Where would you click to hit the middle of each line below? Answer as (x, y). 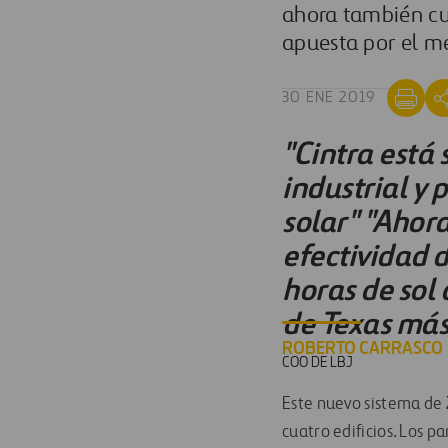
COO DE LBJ (317, 363)
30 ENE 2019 (329, 97)
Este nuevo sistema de (362, 404)
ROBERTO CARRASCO (362, 348)
